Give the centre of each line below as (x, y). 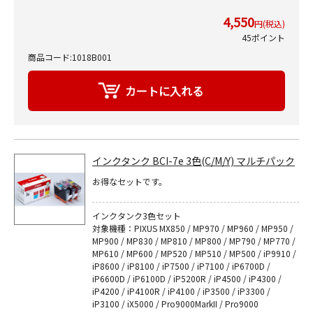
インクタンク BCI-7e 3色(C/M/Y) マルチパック (194, 161)
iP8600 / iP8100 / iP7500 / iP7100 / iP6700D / (181, 266)
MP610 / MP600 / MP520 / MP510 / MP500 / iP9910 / (194, 253)
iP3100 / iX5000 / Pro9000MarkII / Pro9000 (175, 304)
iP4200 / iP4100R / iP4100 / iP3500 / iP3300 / (181, 291)
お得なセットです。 (130, 181)
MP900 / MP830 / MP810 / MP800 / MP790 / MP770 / (194, 241)
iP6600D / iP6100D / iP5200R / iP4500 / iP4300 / (187, 278)
